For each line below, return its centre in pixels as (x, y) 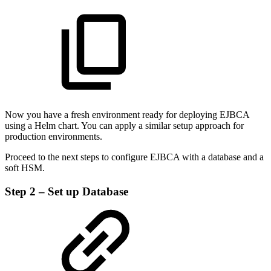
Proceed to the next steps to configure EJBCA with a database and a (134, 157)
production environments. (54, 137)
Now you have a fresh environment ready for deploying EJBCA (127, 115)
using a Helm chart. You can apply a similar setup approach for (124, 126)
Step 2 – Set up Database (67, 191)
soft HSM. (25, 168)
